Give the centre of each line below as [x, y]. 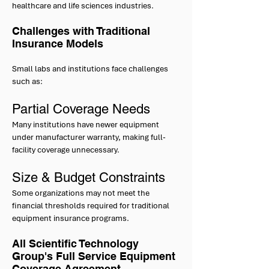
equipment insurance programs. [71, 218]
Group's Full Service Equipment [94, 256]
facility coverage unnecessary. [66, 150]
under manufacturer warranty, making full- [89, 137]
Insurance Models [58, 44]
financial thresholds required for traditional [91, 206]
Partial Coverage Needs [81, 109]
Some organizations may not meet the [81, 193]
